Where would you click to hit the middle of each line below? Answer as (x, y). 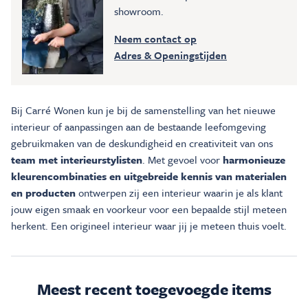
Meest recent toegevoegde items (154, 289)
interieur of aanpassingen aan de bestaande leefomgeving (139, 126)
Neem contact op (155, 38)
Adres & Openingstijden (170, 55)
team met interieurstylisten (77, 159)
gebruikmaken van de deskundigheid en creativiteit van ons (142, 143)
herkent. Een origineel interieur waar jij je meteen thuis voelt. (149, 225)
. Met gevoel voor (183, 159)
